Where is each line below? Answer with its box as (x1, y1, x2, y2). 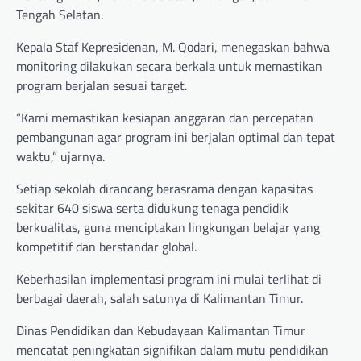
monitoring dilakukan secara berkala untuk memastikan (16, 56, 322, 77)
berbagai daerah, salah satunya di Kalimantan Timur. (16, 288, 303, 309)
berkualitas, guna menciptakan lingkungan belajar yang (16, 218, 320, 238)
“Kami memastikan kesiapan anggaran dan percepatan (16, 108, 313, 128)
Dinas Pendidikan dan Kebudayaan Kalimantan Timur (16, 321, 305, 341)
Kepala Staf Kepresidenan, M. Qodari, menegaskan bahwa (16, 37, 330, 57)
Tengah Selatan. (16, 5, 103, 25)
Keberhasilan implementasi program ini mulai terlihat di (16, 269, 322, 289)
